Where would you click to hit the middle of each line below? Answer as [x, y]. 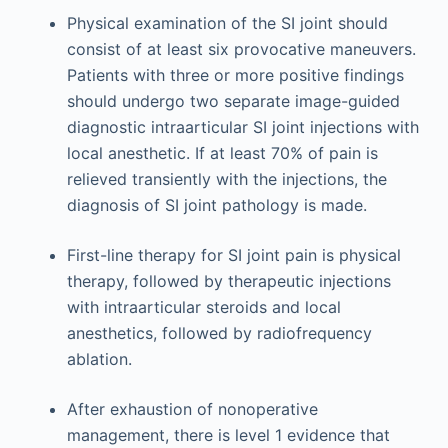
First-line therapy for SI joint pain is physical [233, 255]
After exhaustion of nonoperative [192, 409]
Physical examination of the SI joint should [227, 23]
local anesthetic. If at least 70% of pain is [222, 153]
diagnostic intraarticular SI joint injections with [242, 127]
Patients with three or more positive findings [235, 75]
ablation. [99, 359]
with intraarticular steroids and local [203, 307]
